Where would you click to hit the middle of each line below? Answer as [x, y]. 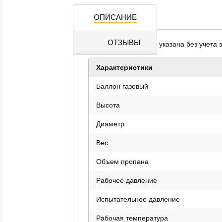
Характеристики [124, 67]
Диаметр [110, 124]
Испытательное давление [138, 199]
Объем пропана [122, 161]
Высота [108, 105]
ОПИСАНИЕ [115, 17]
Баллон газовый [122, 86]
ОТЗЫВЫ [124, 42]
